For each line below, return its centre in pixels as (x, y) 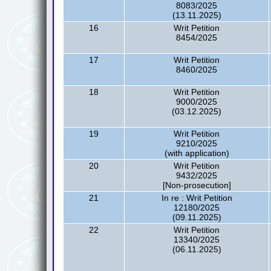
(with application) (197, 153)
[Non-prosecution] (197, 185)
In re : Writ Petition (197, 198)
